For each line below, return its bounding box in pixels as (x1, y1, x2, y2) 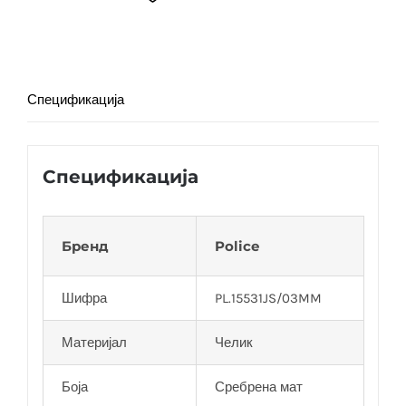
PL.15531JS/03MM (214, 289, 322, 306)
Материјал (61, 333, 127, 351)
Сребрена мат (214, 378, 303, 395)
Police (214, 237, 259, 255)
